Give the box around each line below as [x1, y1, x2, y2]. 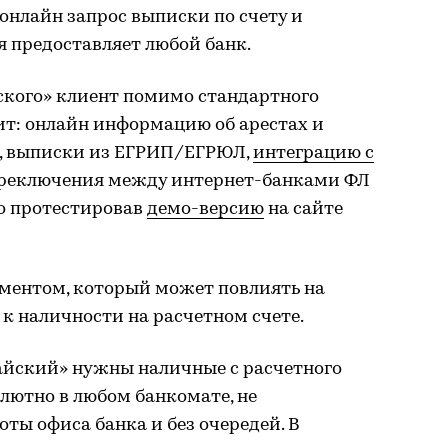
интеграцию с [253, 143, 374, 163]
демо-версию [147, 199, 264, 219]
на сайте [264, 199, 343, 219]
